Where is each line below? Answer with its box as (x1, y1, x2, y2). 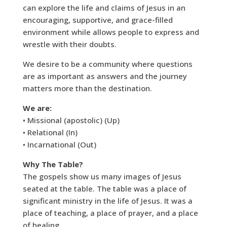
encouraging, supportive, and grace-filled (22, 15, 173, 25)
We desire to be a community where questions (22, 59, 193, 69)
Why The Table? (22, 159, 83, 170)
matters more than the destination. (22, 83, 152, 94)
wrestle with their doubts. (22, 39, 117, 50)
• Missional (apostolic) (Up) (22, 115, 120, 126)
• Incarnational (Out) (22, 139, 96, 150)
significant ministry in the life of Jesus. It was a (22, 196, 193, 206)
